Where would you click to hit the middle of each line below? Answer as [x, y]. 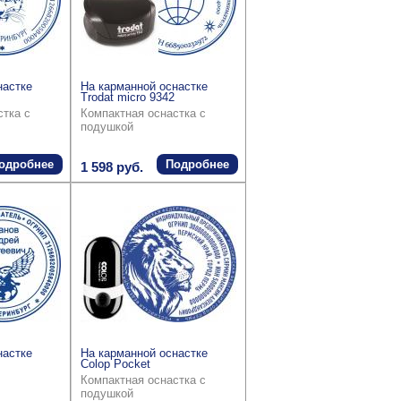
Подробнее [197, 165]
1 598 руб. [112, 167]
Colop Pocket [115, 364]
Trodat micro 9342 [128, 98]
